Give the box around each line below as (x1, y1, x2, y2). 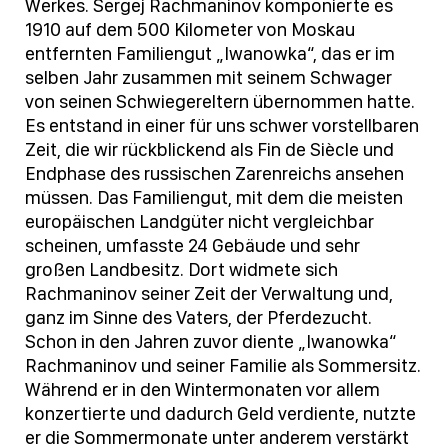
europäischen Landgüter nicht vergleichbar (25, 210, 374, 234)
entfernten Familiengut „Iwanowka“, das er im (25, 42, 395, 66)
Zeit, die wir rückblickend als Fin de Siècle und (25, 138, 394, 162)
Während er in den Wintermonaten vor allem (25, 378, 380, 402)
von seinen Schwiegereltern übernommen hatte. (25, 90, 415, 114)
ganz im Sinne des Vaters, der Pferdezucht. (25, 306, 372, 330)
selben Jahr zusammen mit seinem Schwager (25, 66, 392, 90)
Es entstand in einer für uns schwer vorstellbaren (25, 114, 419, 138)
